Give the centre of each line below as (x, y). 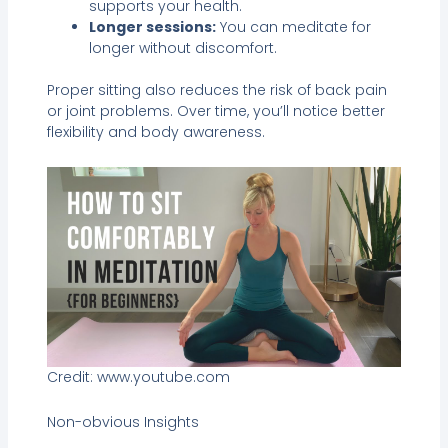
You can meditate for (293, 26)
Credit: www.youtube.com (138, 376)
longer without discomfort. (182, 47)
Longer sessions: (152, 26)
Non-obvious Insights (122, 422)
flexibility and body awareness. (155, 131)
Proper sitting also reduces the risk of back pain (216, 89)
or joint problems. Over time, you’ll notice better (215, 110)
